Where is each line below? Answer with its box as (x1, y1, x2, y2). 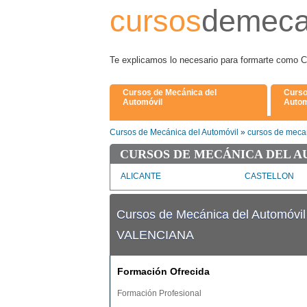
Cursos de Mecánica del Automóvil (110, 127, 238, 137)
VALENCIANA (116, 228, 194, 242)
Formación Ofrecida (117, 266, 210, 277)
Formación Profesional (117, 288, 201, 298)
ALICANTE (121, 171, 161, 181)
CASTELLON (245, 171, 294, 181)
